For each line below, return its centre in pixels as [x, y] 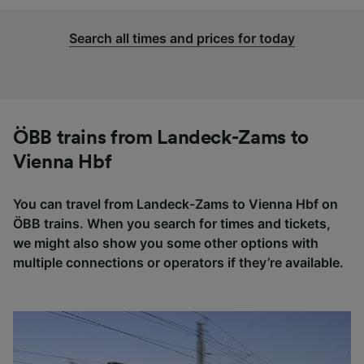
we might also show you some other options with [166, 243]
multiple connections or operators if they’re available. [178, 262]
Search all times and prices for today [182, 38]
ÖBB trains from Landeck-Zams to [161, 138]
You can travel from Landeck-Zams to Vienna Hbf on [175, 204]
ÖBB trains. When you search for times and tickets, [172, 223]
